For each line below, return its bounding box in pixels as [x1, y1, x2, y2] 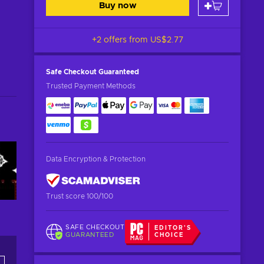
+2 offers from [91, 36, 150, 44]
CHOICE [154, 232, 184, 238]
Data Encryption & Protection [46, 156, 146, 163]
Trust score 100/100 [46, 193, 113, 200]
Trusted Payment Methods [46, 82, 136, 90]
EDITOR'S [154, 225, 192, 231]
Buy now [98, 1, 137, 10]
